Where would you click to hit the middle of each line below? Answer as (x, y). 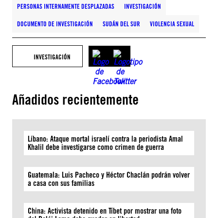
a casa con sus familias (61, 183)
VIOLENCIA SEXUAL (172, 24)
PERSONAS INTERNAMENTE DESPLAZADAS (66, 6)
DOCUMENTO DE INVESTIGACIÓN (55, 24)
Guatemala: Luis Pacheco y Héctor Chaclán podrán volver (109, 175)
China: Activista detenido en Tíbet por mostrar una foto (105, 211)
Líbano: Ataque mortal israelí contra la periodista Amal (105, 139)
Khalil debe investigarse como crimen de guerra (96, 147)
